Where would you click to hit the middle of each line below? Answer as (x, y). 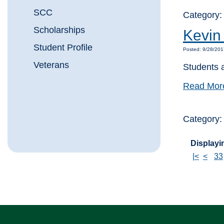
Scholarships (59, 30)
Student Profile (63, 48)
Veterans (51, 65)
